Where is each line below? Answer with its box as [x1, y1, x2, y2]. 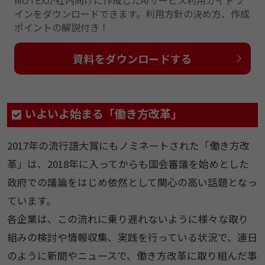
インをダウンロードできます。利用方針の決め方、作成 [14, 7, 250, 21]
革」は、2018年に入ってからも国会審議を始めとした [7, 156, 249, 171]
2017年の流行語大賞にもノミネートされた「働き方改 [7, 138, 250, 153]
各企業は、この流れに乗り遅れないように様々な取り [7, 211, 248, 226]
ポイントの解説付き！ [14, 20, 109, 35]
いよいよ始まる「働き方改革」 [24, 105, 182, 122]
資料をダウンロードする [73, 51, 192, 67]
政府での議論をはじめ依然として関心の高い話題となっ [7, 174, 257, 189]
